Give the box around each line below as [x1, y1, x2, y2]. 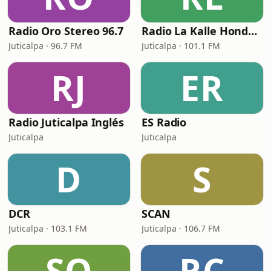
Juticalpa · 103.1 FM [8, 223, 87, 234]
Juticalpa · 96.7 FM [8, 40, 82, 51]
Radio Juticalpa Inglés [8, 115, 125, 129]
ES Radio [142, 115, 187, 129]
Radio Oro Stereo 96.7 [8, 24, 124, 38]
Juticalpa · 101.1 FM [142, 40, 220, 51]
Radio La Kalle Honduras [248, 24, 258, 38]
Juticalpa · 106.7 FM [142, 223, 220, 234]
